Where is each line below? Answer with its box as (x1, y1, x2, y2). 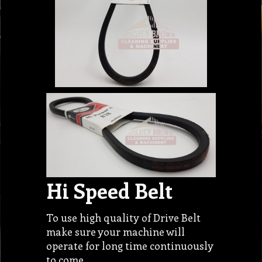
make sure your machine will (46, 224, 185, 239)
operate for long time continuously (46, 238, 213, 253)
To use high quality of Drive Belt (46, 210, 201, 225)
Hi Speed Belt (46, 177, 173, 205)
